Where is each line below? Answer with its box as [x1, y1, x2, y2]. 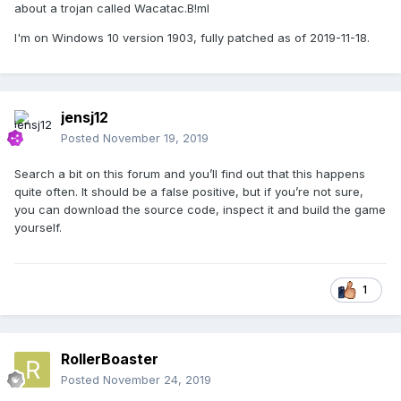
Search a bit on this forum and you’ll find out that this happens [14, 166, 365, 182]
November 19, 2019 [103, 131, 209, 146]
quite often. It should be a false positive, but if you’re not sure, [14, 184, 363, 200]
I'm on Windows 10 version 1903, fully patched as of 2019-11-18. [14, 30, 370, 46]
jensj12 [61, 108, 108, 127]
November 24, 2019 [103, 372, 211, 388]
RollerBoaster [61, 350, 158, 369]
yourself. [14, 220, 62, 235]
